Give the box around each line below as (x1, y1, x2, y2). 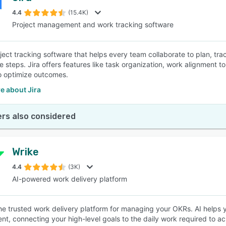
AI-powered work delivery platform (12, 175, 127, 183)
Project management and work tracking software (12, 20, 174, 29)
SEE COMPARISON (81, 46, 140, 54)
